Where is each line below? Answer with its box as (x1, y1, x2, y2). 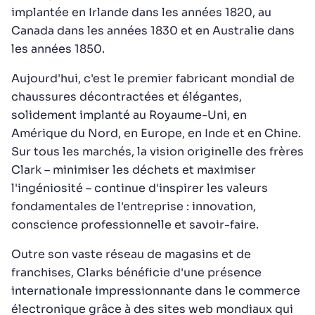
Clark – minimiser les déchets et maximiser (11, 162, 256, 177)
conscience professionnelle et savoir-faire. (11, 217, 259, 232)
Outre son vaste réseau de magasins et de (11, 247, 251, 262)
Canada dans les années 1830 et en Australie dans (11, 23, 295, 38)
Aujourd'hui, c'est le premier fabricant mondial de (11, 71, 295, 86)
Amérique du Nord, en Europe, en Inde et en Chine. (11, 126, 301, 141)
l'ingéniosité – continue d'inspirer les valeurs (11, 181, 268, 195)
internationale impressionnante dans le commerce (11, 283, 300, 298)
